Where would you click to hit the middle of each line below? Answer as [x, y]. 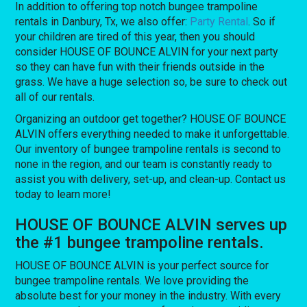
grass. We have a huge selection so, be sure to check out [151, 82]
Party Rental [219, 21]
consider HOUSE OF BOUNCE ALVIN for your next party [147, 51]
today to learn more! [63, 194]
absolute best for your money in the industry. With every [148, 295]
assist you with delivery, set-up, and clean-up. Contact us [151, 179]
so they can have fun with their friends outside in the [140, 66]
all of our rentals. [55, 97]
